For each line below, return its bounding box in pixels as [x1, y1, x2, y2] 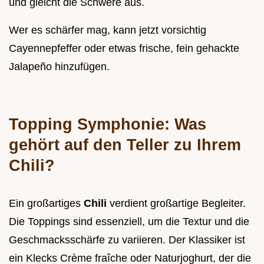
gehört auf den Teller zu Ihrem [9, 135, 241, 154]
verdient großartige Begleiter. [110, 197, 246, 209]
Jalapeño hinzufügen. [9, 60, 110, 72]
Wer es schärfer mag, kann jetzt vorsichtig [9, 24, 206, 36]
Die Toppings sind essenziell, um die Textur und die [9, 215, 249, 227]
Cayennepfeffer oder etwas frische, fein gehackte [9, 42, 239, 54]
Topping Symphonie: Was [9, 114, 206, 133]
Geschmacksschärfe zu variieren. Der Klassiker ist [9, 233, 245, 246]
